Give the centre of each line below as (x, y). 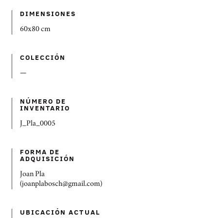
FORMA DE (40, 152)
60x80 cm (35, 30)
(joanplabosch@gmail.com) (61, 184)
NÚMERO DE (43, 101)
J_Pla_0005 (38, 124)
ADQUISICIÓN (48, 158)
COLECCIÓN (43, 57)
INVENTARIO (45, 108)
